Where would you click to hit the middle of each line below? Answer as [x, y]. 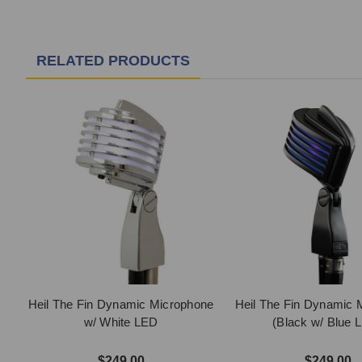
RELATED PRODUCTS [113, 61]
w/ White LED [121, 322]
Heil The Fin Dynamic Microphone [121, 304]
